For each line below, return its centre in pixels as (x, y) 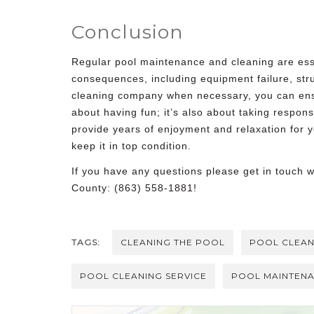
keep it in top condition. (131, 145)
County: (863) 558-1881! (134, 187)
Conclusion (128, 32)
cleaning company (117, 95)
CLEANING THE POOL (173, 242)
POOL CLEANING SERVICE (143, 275)
